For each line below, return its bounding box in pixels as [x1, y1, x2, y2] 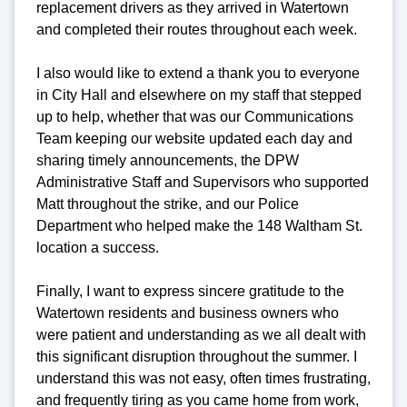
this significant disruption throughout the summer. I [36, 349, 357, 365]
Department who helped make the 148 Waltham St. [36, 218, 362, 234]
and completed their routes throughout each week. [36, 22, 357, 38]
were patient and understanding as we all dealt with [36, 327, 366, 343]
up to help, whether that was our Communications [36, 109, 353, 125]
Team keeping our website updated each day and [36, 131, 352, 147]
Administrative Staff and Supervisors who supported [36, 174, 369, 191]
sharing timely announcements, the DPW [36, 153, 299, 169]
